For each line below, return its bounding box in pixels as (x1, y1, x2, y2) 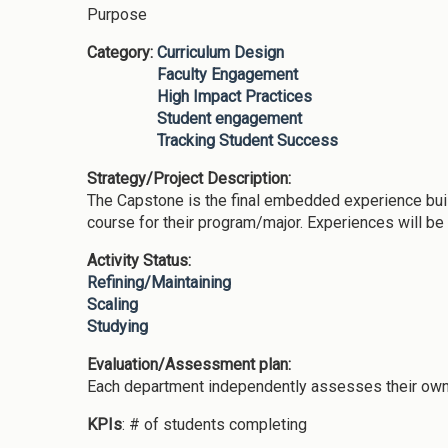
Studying (87, 316, 148, 336)
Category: (87, 42, 157, 62)
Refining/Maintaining (87, 272, 231, 292)
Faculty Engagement (157, 64, 298, 84)
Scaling (87, 294, 138, 314)
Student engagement (157, 108, 302, 128)
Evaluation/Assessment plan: (87, 354, 295, 374)
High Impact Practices (157, 86, 312, 106)
